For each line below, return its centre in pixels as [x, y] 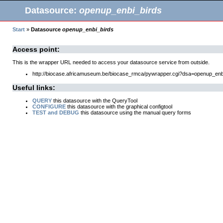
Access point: [36, 49]
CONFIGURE [49, 107]
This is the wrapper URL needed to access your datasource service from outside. [111, 62]
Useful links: [34, 88]
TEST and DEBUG [56, 112]
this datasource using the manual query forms [135, 112]
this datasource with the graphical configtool [119, 107]
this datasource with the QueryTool [95, 101]
